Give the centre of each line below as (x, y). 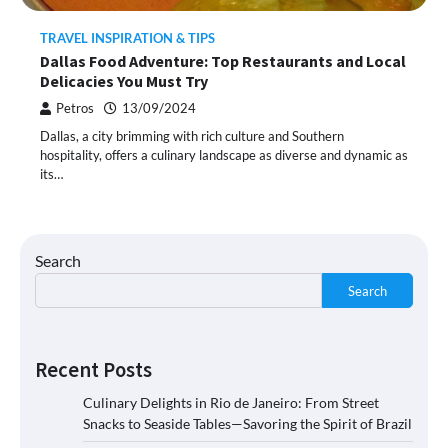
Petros (75, 109)
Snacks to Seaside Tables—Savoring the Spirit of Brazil (247, 424)
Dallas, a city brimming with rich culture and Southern (192, 136)
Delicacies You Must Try (124, 81)
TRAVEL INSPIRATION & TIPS (127, 39)
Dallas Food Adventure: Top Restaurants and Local (223, 61)
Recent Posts (93, 370)
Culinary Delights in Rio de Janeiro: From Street (231, 403)
